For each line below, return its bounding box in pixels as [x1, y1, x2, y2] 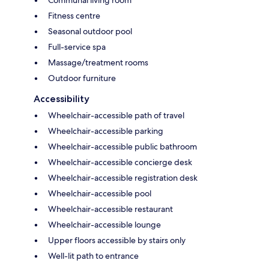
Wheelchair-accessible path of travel [48, 109, 184, 121]
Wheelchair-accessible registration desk [48, 172, 198, 183]
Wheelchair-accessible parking [48, 125, 163, 136]
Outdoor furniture [48, 72, 116, 83]
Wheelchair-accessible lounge [48, 219, 161, 230]
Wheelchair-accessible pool [48, 187, 151, 199]
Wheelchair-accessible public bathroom [48, 141, 197, 152]
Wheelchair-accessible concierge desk [48, 156, 192, 168]
